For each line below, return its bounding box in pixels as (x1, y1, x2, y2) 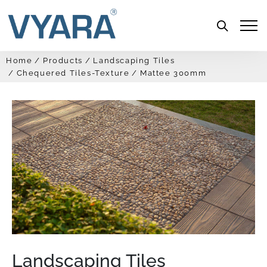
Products (43, 56, 83, 65)
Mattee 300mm (140, 69, 207, 77)
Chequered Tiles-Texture (16, 69, 130, 77)
